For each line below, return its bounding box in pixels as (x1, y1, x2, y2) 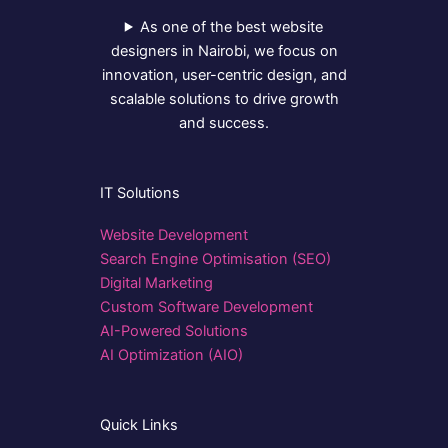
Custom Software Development (100, 298, 313, 316)
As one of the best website (140, 17, 324, 36)
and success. (179, 113, 269, 132)
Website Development (100, 226, 248, 244)
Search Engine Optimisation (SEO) (100, 250, 331, 268)
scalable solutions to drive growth (109, 89, 339, 108)
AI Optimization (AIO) (100, 346, 243, 364)
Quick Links (100, 416, 178, 434)
